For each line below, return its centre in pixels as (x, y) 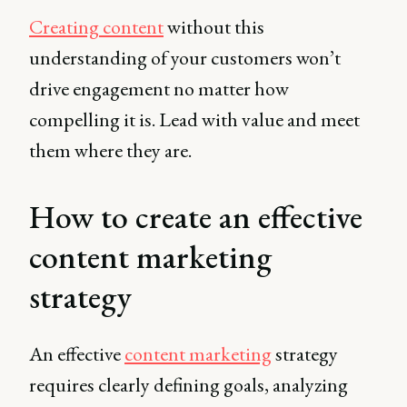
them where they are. (110, 150)
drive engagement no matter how (159, 89)
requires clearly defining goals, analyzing (189, 385)
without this (214, 27)
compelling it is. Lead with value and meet (194, 119)
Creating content (96, 27)
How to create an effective (196, 217)
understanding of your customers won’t (185, 58)
